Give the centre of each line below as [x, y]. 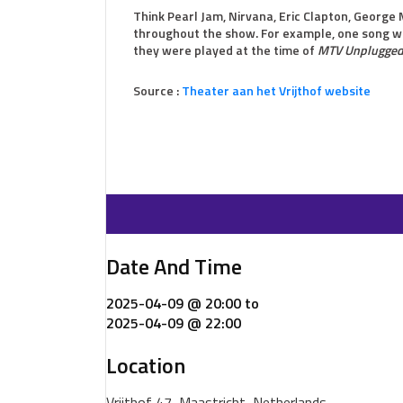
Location [146, 365]
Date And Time [174, 266]
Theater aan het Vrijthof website [276, 90]
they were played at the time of [225, 50]
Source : [157, 90]
